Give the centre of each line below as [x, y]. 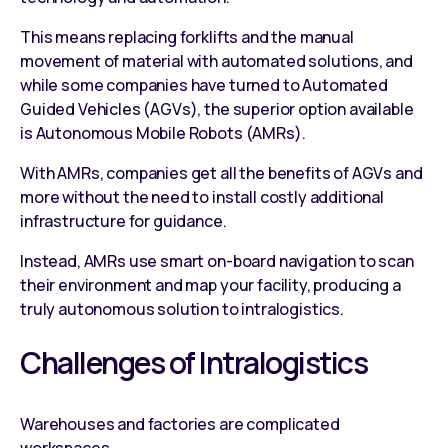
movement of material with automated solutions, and [216, 60]
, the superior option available [305, 108]
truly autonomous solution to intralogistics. [182, 308]
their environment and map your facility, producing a [210, 284]
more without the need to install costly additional [202, 196]
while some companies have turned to [161, 84]
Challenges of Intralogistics [194, 362]
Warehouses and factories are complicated [180, 423]
